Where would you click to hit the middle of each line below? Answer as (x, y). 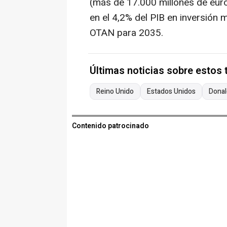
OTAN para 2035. (126, 33)
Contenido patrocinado (110, 126)
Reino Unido (115, 92)
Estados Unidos (171, 92)
